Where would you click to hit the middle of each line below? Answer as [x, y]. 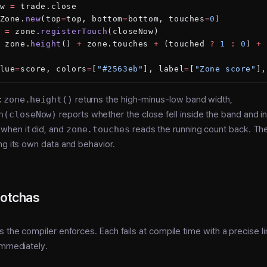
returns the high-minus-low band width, [152, 99]
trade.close [46, 6]
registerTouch [74, 31]
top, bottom [95, 18]
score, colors [54, 69]
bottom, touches [166, 18]
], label [164, 69]
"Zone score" [225, 69]
